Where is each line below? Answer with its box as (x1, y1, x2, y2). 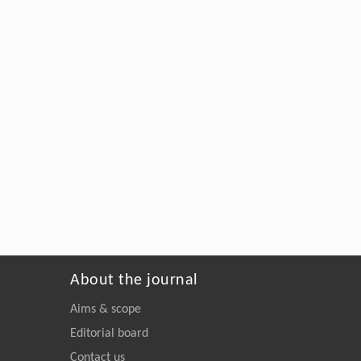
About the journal (70, 272, 198, 288)
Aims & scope (70, 302, 141, 316)
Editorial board (70, 326, 148, 340)
